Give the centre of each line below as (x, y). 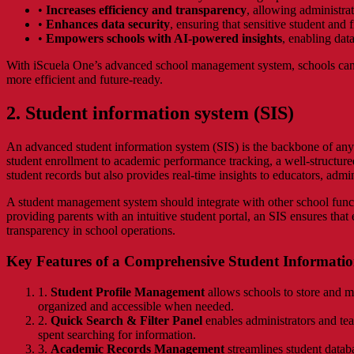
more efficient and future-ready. (85, 80)
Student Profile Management (128, 292)
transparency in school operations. (91, 231)
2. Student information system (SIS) (150, 113)
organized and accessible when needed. (136, 306)
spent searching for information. (117, 334)
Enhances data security (108, 24)
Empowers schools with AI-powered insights (164, 39)
